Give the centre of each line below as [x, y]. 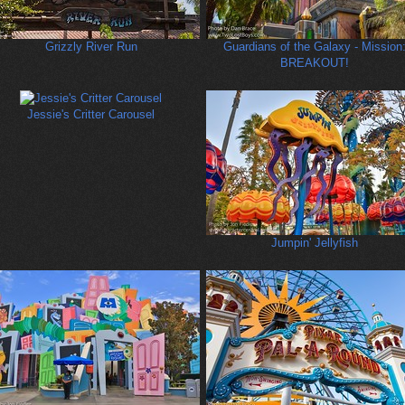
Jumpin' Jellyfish [314, 243]
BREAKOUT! [314, 63]
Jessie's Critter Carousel [91, 115]
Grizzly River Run [91, 47]
